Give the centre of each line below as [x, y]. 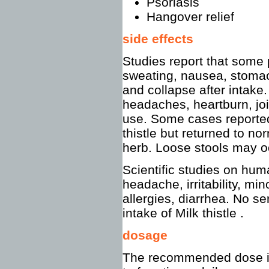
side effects [158, 39]
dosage [145, 235]
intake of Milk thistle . [183, 213]
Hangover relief [190, 17]
